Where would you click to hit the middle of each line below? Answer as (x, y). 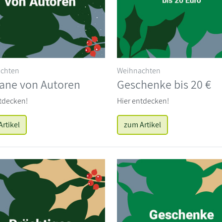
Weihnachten (139, 70)
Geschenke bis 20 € (164, 84)
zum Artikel (142, 124)
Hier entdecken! (143, 101)
